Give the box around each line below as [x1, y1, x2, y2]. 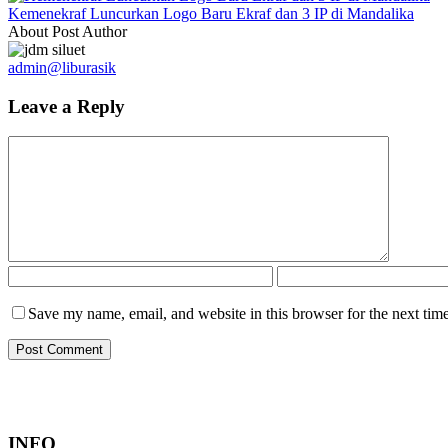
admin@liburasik [8, 58, 116, 76]
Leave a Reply [8, 95, 125, 117]
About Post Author [8, 22, 127, 40]
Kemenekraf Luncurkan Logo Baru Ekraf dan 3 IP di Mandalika [8, 4, 414, 22]
